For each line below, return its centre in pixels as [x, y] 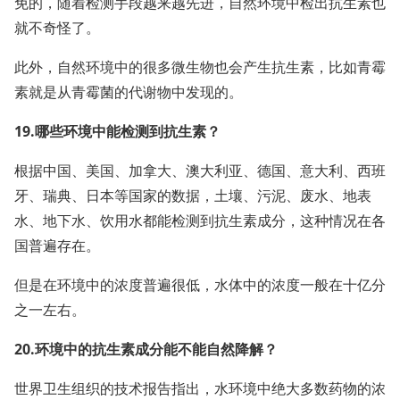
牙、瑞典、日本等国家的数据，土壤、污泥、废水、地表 [193, 196]
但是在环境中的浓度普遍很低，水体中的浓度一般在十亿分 [200, 285]
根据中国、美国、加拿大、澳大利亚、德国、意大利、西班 [200, 171]
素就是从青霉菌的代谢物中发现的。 [129, 92]
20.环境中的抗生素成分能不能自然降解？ [146, 349]
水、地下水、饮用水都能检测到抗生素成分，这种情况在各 [200, 221]
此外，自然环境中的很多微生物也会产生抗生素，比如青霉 [200, 67]
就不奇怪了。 [57, 28]
